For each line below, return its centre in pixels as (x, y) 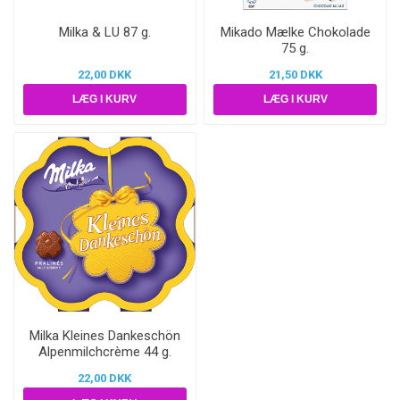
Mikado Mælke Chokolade (295, 32)
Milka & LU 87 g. (104, 32)
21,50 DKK (295, 74)
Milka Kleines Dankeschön (104, 336)
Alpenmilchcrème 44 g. (104, 352)
